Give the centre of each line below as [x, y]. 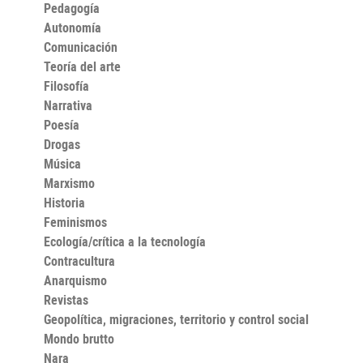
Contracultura [79, 261]
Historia [64, 202]
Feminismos [75, 222]
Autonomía [73, 27]
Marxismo [69, 183]
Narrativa [68, 105]
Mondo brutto [79, 338]
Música [62, 163]
